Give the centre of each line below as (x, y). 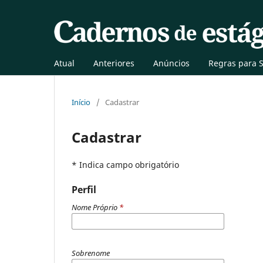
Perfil (84, 189)
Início (81, 102)
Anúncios (171, 63)
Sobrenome (91, 253)
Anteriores (114, 63)
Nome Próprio (95, 207)
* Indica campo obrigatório (125, 164)
